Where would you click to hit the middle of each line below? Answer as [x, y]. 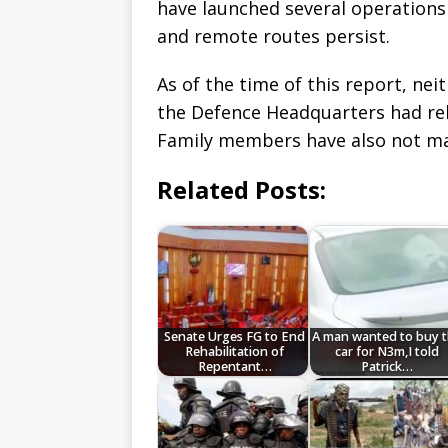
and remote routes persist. [273, 36]
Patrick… [386, 367]
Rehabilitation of [235, 352]
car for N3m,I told [386, 352]
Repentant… [234, 367]
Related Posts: [241, 190]
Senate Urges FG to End [235, 337]
